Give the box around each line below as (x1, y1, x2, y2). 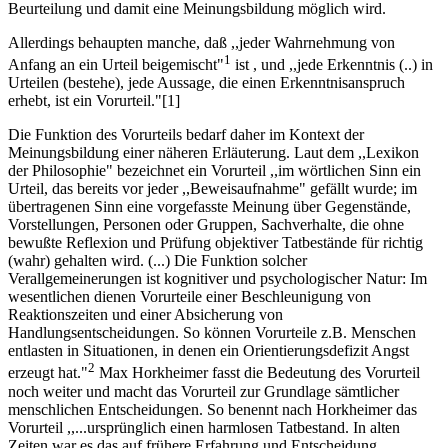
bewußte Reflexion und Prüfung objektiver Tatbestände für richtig (8, 234, 423, 252)
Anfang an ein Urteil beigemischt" (8, 56, 224, 74)
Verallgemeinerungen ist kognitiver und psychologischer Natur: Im (8, 270, 427, 288)
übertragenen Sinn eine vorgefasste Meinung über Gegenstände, (8, 198, 411, 216)
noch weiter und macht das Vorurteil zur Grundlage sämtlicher (8, 382, 399, 400)
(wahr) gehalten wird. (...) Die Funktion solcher (8, 252, 307, 270)
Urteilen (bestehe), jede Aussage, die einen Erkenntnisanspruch (8, 74, 405, 92)
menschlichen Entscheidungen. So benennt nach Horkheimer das (8, 400, 417, 418)
